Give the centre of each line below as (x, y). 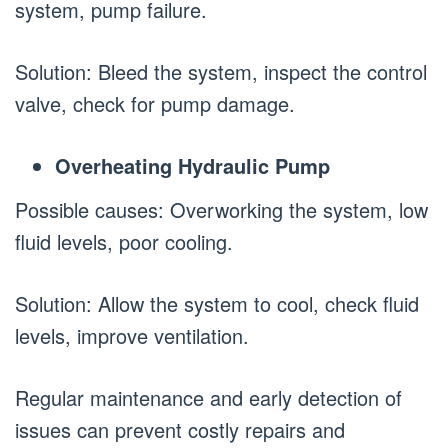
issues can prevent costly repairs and (180, 429)
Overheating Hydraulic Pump (192, 166)
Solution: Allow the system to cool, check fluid (217, 303)
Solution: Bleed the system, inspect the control (221, 72)
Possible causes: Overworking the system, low (221, 209)
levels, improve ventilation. (132, 335)
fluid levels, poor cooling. (124, 241)
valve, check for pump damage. (155, 104)
